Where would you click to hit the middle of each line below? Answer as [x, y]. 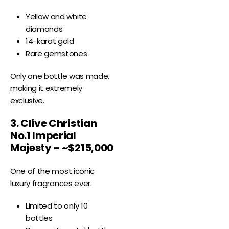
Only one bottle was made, [60, 76]
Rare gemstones [56, 54]
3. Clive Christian [54, 123]
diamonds [44, 29]
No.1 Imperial [43, 136]
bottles [39, 218]
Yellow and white [56, 17]
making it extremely [46, 88]
